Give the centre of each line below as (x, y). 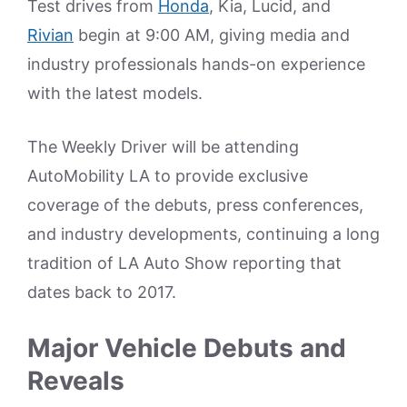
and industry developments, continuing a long (203, 233)
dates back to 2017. (102, 292)
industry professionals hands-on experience (196, 64)
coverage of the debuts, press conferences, (195, 204)
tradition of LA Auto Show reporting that (184, 263)
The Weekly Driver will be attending (163, 146)
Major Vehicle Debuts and (187, 347)
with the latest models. (115, 93)
